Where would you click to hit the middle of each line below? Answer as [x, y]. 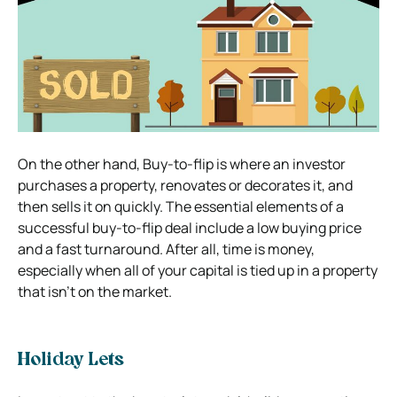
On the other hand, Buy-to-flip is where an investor [182, 163]
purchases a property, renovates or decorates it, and [185, 185]
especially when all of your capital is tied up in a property [198, 270]
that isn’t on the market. [96, 291]
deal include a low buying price [262, 227]
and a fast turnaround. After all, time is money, [166, 249]
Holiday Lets [71, 360]
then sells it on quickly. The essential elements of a [181, 206]
